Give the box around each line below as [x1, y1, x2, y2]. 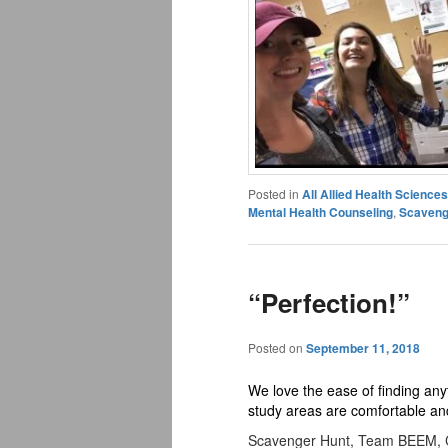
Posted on [248, 339, 306, 357]
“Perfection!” [248, 283, 410, 321]
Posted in [248, 185, 299, 203]
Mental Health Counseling [248, 203, 393, 222]
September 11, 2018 [306, 339, 420, 358]
